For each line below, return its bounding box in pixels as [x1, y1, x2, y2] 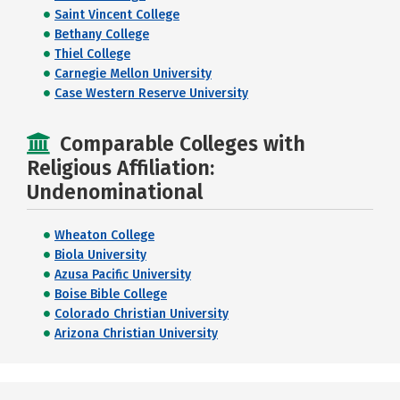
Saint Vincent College [54, 7, 179, 22]
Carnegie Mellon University [54, 66, 212, 81]
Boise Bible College [54, 287, 167, 302]
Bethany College [54, 27, 149, 42]
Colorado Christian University [54, 306, 229, 321]
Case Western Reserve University [54, 86, 248, 101]
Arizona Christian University [54, 326, 218, 341]
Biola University [54, 247, 146, 262]
